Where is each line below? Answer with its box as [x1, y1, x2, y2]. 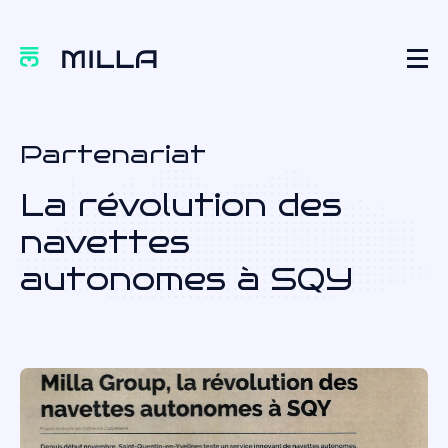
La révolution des [20, 187, 342, 224]
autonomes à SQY [20, 261, 353, 298]
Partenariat [20, 140, 206, 169]
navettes [20, 224, 190, 261]
